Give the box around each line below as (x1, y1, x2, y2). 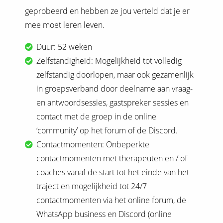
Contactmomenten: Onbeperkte (36, 138, 150, 150)
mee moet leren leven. (25, 19, 107, 30)
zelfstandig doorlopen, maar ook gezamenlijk (36, 69, 194, 80)
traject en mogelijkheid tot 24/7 (36, 180, 147, 192)
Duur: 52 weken (36, 41, 93, 52)
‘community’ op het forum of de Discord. (36, 124, 178, 136)
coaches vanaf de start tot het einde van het (36, 166, 190, 178)
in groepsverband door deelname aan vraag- (36, 83, 193, 94)
